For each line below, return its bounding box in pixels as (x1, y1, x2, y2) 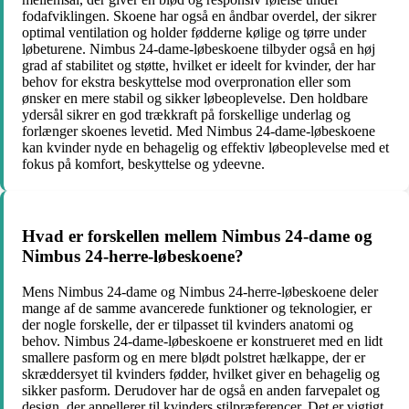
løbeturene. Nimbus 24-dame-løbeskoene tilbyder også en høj (22, 41, 375, 58)
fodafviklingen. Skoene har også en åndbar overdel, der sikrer (22, 8, 376, 25)
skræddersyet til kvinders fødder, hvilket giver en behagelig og (22, 365, 380, 382)
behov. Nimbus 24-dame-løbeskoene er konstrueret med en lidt (22, 332, 383, 349)
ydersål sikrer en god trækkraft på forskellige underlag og (22, 107, 351, 123)
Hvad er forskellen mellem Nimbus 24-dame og (22, 226, 372, 246)
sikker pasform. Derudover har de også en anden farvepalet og (22, 382, 380, 398)
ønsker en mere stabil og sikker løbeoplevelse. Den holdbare (22, 90, 368, 107)
